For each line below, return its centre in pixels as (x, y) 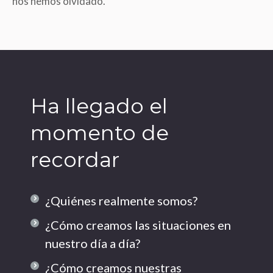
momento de (100, 133)
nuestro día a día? (93, 243)
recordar (75, 160)
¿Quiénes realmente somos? (121, 200)
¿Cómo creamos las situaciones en (138, 225)
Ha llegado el (99, 106)
